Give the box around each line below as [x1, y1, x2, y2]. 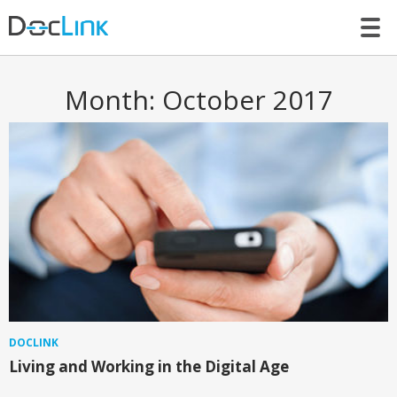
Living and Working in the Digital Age [9, 356, 289, 378]
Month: [64, 82, 162, 118]
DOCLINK [9, 335, 58, 351]
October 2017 [161, 82, 333, 118]
